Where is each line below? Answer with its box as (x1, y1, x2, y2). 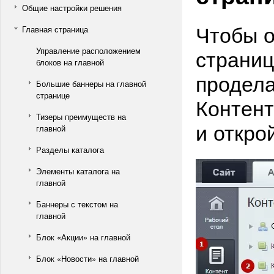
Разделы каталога (36, 144, 104, 155)
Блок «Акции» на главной (36, 231, 130, 243)
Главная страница (22, 23, 88, 35)
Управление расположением (36, 45, 141, 56)
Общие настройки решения (22, 2, 122, 13)
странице (36, 89, 70, 101)
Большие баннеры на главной (36, 78, 146, 89)
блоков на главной (36, 56, 104, 68)
